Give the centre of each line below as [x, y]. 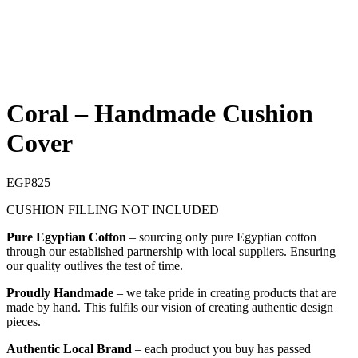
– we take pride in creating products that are [225, 292]
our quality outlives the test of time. [95, 265]
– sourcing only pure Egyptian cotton [221, 237]
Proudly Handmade [60, 292]
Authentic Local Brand [69, 348]
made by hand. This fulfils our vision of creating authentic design [170, 307]
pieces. [24, 321]
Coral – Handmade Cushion [160, 114]
